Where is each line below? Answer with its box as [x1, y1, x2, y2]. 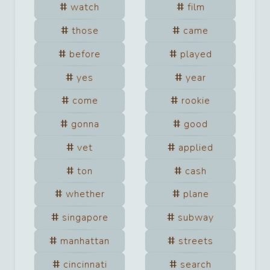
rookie [181, 94, 210, 108]
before [69, 47, 101, 61]
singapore [61, 211, 108, 225]
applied [178, 140, 213, 154]
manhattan [60, 234, 110, 248]
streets [178, 234, 213, 248]
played [180, 47, 212, 61]
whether [65, 187, 105, 201]
